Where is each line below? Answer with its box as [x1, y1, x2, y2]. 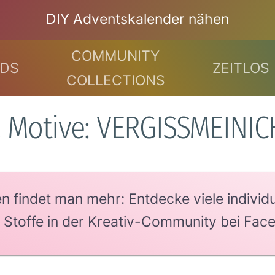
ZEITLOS [212, 59, 269, 77]
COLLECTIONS [66, 71, 165, 89]
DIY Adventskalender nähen [46, 10, 229, 28]
